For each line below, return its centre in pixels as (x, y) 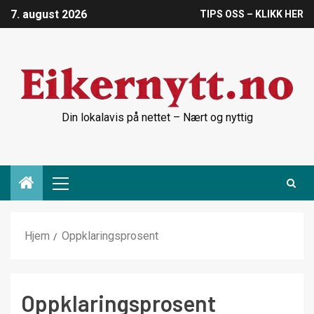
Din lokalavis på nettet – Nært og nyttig (157, 117)
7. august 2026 (49, 15)
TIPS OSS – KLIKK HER (252, 14)
